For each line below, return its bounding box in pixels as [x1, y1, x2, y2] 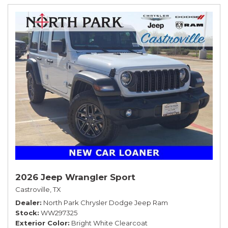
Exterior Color [15, 218, 68, 227]
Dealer [15, 198, 40, 207]
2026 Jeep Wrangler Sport [15, 172, 135, 182]
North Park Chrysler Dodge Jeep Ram [43, 198, 168, 207]
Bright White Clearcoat [71, 218, 148, 227]
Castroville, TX [15, 185, 61, 193]
